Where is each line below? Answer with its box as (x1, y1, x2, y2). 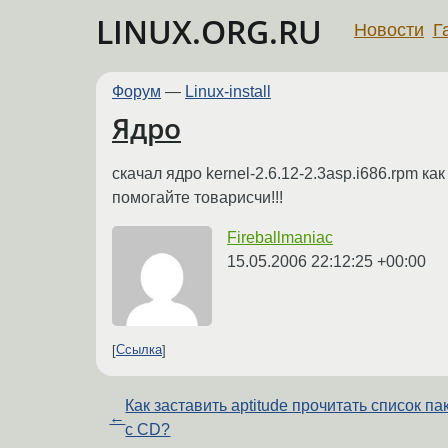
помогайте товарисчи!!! (112, 188, 283, 206)
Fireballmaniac (227, 228, 333, 246)
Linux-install (185, 83, 271, 100)
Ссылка (116, 342, 162, 358)
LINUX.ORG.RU (96, 10, 322, 53)
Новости (354, 19, 424, 40)
